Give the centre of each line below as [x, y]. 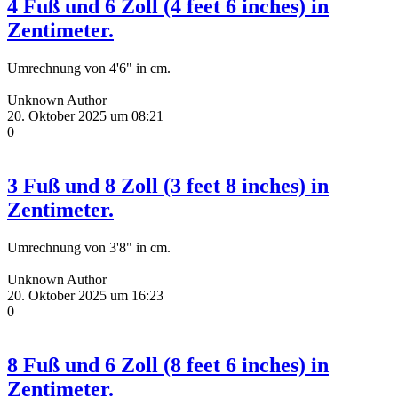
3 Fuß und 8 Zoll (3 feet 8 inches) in [168, 186]
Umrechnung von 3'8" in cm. [89, 248]
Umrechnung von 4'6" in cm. [89, 68]
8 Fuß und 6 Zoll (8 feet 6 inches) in [168, 366]
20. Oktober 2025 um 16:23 [85, 296]
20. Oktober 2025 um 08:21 [85, 116]
